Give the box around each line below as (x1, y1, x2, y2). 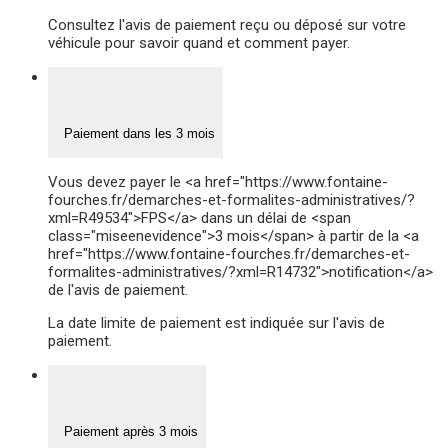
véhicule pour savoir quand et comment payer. (48, 33, 350, 52)
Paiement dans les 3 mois (56, 126, 215, 142)
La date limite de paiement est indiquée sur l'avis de (48, 313, 385, 332)
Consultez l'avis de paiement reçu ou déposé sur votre (48, 15, 406, 34)
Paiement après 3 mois (56, 424, 198, 440)
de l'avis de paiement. (48, 280, 188, 299)
